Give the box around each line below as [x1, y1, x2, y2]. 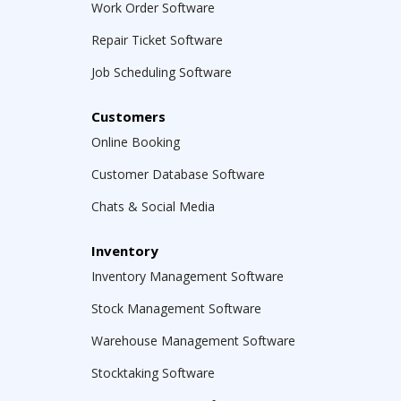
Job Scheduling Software [91, 64, 232, 81]
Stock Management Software [91, 300, 261, 317]
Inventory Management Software [91, 268, 284, 285]
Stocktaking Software [91, 364, 215, 381]
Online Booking [91, 133, 180, 150]
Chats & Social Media [91, 198, 215, 215]
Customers [91, 107, 166, 125]
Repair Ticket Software [91, 31, 223, 48]
